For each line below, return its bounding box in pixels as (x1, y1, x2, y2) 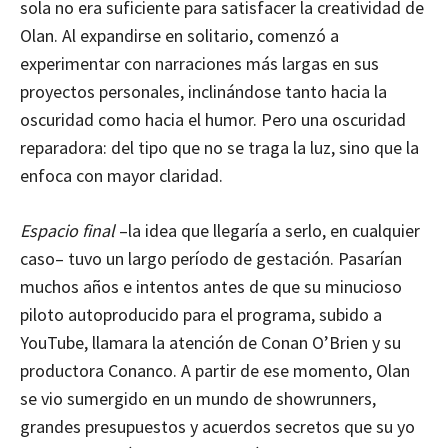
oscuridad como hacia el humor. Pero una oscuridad (20, 107, 406, 131)
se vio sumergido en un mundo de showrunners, (20, 386, 376, 410)
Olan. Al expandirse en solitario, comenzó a (20, 23, 339, 47)
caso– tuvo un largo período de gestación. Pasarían (20, 246, 402, 270)
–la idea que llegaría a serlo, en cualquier (115, 218, 420, 242)
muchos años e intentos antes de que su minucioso (20, 274, 402, 298)
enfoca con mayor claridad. (20, 163, 223, 187)
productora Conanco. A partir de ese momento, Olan (20, 358, 410, 382)
